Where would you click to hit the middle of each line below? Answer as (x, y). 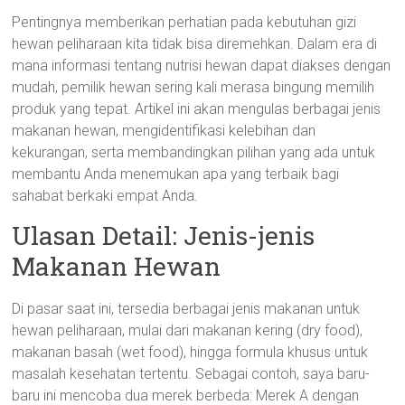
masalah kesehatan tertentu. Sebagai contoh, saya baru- (191, 374)
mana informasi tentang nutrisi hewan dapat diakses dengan (202, 66)
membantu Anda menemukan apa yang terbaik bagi (176, 174)
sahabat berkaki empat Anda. (105, 196)
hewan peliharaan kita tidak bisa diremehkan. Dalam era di (195, 44)
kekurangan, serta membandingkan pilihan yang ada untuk (194, 152)
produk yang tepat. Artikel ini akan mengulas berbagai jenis (197, 109)
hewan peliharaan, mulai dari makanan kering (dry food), (188, 330)
